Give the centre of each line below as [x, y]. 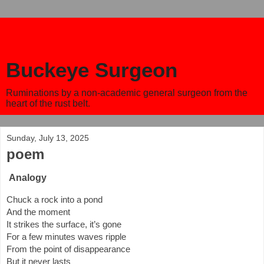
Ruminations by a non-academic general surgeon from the [127, 93]
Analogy [27, 177]
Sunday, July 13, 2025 [48, 138]
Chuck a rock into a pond [55, 199]
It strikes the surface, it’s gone [64, 224]
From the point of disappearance [68, 249]
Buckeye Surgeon [92, 70]
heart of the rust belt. [48, 103]
